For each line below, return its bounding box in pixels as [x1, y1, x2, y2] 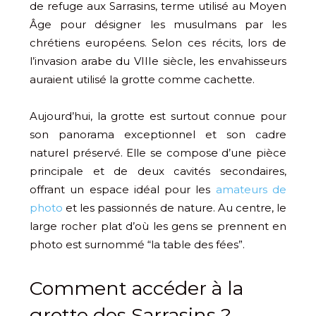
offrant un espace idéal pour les [30, 182, 216, 196]
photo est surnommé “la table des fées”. [30, 237, 245, 251]
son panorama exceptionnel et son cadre [30, 127, 286, 141]
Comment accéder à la [30, 276, 243, 300]
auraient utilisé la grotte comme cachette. [30, 72, 255, 86]
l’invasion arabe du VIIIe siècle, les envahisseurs [30, 54, 286, 68]
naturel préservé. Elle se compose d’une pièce [30, 145, 286, 159]
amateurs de [215, 182, 287, 196]
